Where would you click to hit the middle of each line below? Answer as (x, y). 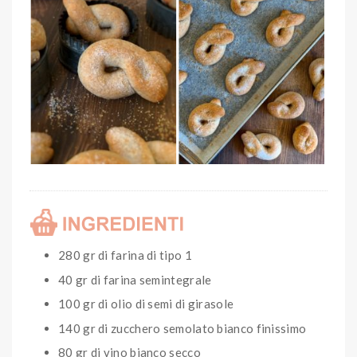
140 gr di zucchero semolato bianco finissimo (182, 328)
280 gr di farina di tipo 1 (125, 255)
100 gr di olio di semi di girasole (146, 304)
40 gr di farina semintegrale (135, 279)
